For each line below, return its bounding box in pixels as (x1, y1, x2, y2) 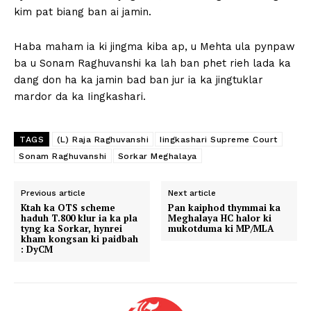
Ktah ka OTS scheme (21, 201, 115, 215)
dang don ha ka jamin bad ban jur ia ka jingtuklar (14, 74, 263, 87)
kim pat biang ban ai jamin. (14, 6, 151, 19)
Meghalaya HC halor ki (168, 212, 272, 225)
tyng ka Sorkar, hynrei (21, 222, 122, 235)
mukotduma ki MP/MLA (168, 222, 274, 235)
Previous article (21, 188, 85, 199)
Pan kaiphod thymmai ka (168, 201, 281, 215)
